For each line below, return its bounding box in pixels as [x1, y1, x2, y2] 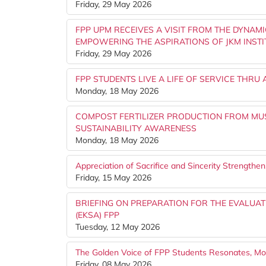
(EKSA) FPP [75, 210, 119, 220]
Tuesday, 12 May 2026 [75, 221, 160, 232]
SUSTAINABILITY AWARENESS [75, 123, 197, 134]
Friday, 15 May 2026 [75, 172, 151, 183]
